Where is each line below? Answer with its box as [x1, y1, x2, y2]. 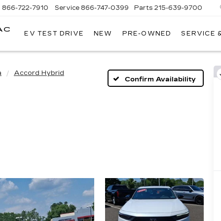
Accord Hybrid [14, 69, 64, 77]
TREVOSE [13, 50, 68, 58]
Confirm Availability [124, 75, 196, 83]
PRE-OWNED [122, 30, 172, 37]
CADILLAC [13, 41, 70, 49]
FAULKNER [13, 33, 73, 41]
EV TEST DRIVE [24, 30, 84, 37]
